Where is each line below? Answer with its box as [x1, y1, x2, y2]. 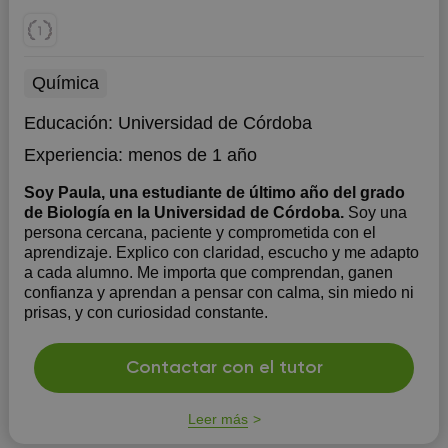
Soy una [347, 204, 407, 221]
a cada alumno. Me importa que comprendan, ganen [23, 264, 393, 281]
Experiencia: [23, 145, 123, 165]
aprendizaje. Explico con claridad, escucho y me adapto [23, 244, 419, 261]
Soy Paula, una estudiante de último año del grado [23, 184, 405, 201]
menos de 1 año [127, 145, 257, 165]
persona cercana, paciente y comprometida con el [23, 224, 376, 241]
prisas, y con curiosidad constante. [23, 304, 268, 321]
